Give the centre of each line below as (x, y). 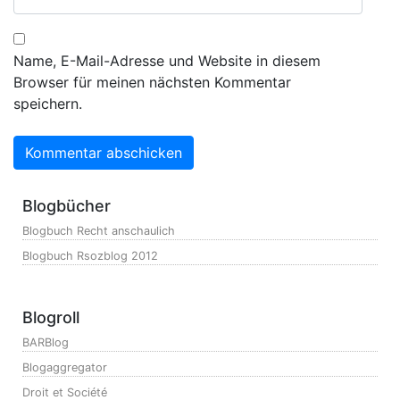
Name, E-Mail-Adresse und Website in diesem (167, 61)
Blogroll (51, 317)
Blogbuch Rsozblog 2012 (90, 256)
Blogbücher (67, 206)
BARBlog (46, 342)
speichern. (48, 104)
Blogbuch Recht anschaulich (99, 231)
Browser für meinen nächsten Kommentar (152, 82)
